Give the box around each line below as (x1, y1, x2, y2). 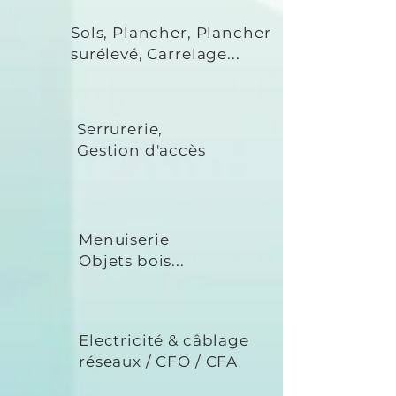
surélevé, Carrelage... (71, 45, 240, 63)
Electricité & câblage (79, 331, 249, 349)
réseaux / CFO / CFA (79, 353, 239, 370)
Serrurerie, (77, 120, 164, 138)
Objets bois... (79, 252, 185, 270)
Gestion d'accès (77, 141, 206, 159)
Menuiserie (79, 231, 170, 248)
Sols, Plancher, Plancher (71, 24, 271, 42)
